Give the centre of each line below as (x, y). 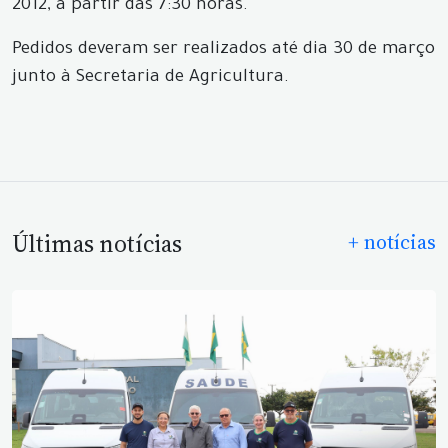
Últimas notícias (97, 244)
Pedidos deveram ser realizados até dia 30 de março (223, 50)
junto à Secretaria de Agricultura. (150, 78)
